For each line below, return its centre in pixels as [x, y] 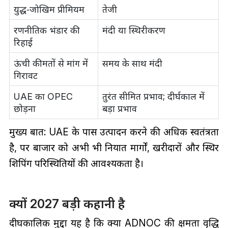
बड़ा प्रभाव [119, 109]
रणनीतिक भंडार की [47, 31]
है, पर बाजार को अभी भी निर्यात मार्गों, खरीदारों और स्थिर [114, 148]
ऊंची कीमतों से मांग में [51, 64]
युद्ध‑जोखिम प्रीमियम [49, 10]
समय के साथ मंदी [132, 64]
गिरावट [25, 76]
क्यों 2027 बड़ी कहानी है [67, 204]
